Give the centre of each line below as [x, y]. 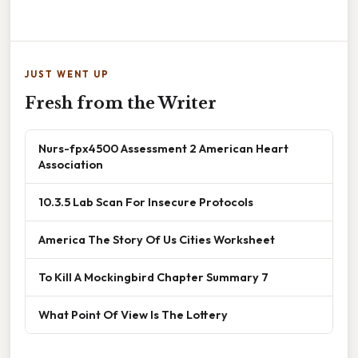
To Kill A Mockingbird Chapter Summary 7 [153, 277]
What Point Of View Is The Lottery [133, 315]
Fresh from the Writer [121, 103]
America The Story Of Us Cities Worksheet [157, 240]
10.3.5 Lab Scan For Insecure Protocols [146, 202]
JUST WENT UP [67, 75]
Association [71, 165]
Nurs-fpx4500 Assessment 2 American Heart [163, 149]
